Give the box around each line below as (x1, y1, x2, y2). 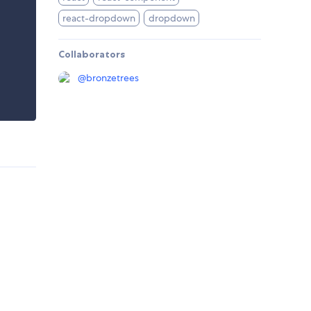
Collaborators (58, 48, 125, 61)
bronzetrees (86, 72, 139, 85)
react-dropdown (62, 12, 136, 25)
